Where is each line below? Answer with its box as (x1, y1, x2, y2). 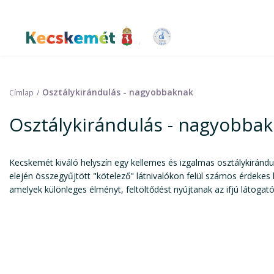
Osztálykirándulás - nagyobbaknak (42, 86, 193, 98)
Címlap (9, 87, 34, 97)
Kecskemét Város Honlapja (26, 36, 220, 58)
